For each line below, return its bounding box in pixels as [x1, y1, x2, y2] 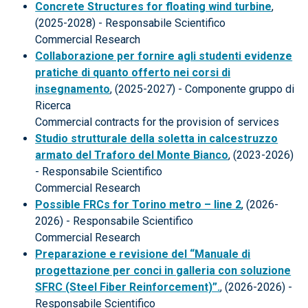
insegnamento [35, 82, 111, 96]
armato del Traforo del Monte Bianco [35, 148, 229, 162]
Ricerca [35, 99, 71, 112]
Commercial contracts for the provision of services [35, 115, 280, 129]
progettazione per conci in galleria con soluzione [35, 264, 291, 277]
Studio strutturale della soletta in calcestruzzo [35, 132, 278, 145]
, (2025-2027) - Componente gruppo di [110, 82, 295, 96]
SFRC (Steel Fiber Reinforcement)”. [35, 280, 221, 294]
